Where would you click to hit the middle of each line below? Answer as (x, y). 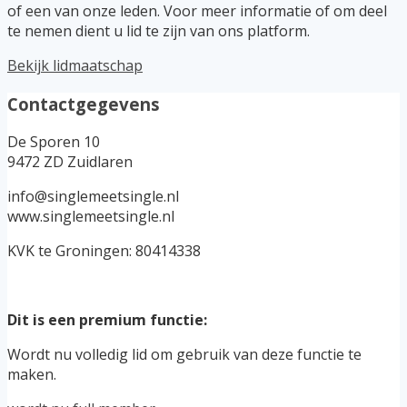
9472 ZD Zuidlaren (70, 162)
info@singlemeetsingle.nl (93, 197)
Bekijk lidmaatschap (75, 65)
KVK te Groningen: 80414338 (104, 251)
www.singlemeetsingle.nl (91, 217)
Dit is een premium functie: (107, 320)
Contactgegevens (84, 104)
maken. (32, 375)
